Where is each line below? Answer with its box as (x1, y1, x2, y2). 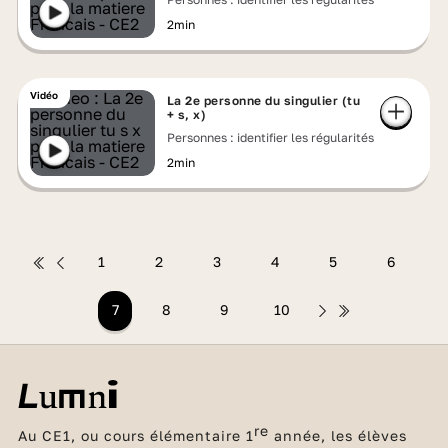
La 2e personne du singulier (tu (166, 93, 361, 108)
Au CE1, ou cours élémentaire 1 (17, 426, 254, 444)
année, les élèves (268, 426, 407, 444)
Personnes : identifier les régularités (166, 130, 374, 145)
